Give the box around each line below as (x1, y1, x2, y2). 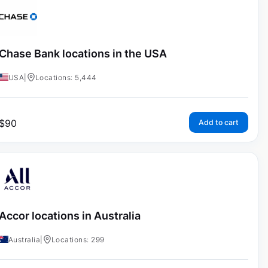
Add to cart (198, 118, 239, 127)
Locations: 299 (51, 234, 105, 244)
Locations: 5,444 (35, 73, 97, 83)
